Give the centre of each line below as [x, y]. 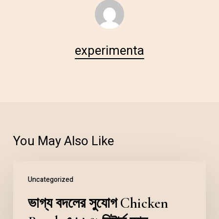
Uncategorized [50, 179]
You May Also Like [63, 141]
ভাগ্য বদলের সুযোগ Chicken [98, 203]
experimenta [109, 51]
